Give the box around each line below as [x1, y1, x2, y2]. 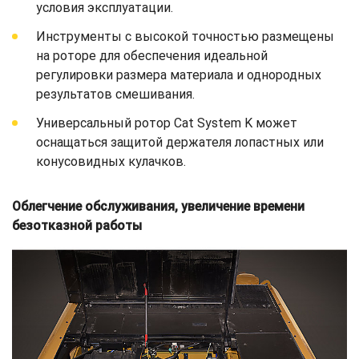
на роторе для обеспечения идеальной [36, 47, 268, 63]
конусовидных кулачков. [36, 153, 186, 169]
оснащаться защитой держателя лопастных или [36, 134, 324, 150]
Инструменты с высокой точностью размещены [36, 28, 334, 44]
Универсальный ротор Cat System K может [36, 115, 297, 131]
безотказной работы [12, 217, 142, 233]
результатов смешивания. [36, 86, 195, 102]
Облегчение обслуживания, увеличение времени [12, 198, 305, 214]
